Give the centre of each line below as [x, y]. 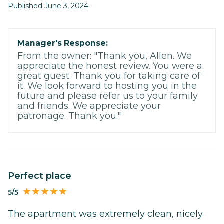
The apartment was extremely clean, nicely [105, 214]
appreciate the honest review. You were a [110, 66]
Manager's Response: [63, 43]
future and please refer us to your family [108, 96]
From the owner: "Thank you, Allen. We [105, 56]
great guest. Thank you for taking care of [109, 76]
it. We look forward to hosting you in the [107, 86]
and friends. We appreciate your [89, 106]
